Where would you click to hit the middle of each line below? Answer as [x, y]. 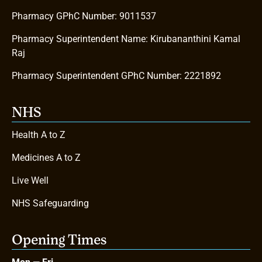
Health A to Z [39, 135]
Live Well [30, 180]
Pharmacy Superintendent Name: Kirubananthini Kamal [126, 39]
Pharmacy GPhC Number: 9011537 [84, 16]
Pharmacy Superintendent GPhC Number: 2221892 [116, 75]
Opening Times [59, 241]
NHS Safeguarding [50, 203]
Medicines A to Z [46, 157]
